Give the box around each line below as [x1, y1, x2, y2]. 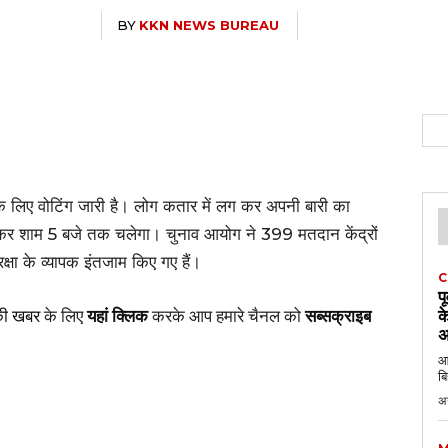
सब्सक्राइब [305, 303, 371, 327]
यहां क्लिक [87, 303, 148, 327]
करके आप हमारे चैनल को [148, 303, 305, 327]
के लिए [40, 303, 87, 327]
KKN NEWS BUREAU [138, 16, 279, 33]
